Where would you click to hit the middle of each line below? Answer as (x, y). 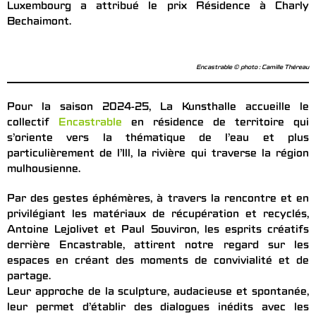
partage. (29, 278)
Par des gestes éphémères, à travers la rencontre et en (158, 200)
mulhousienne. (44, 170)
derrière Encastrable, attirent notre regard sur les (158, 247)
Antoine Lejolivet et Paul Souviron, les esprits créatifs (158, 231)
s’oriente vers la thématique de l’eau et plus (158, 139)
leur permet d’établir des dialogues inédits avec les (158, 309)
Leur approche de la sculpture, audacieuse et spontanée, (158, 293)
